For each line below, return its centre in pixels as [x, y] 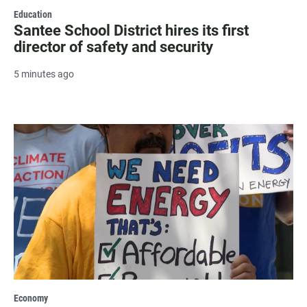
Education [33, 14]
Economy [31, 298]
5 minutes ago [44, 74]
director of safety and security [113, 47]
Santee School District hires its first [131, 30]
